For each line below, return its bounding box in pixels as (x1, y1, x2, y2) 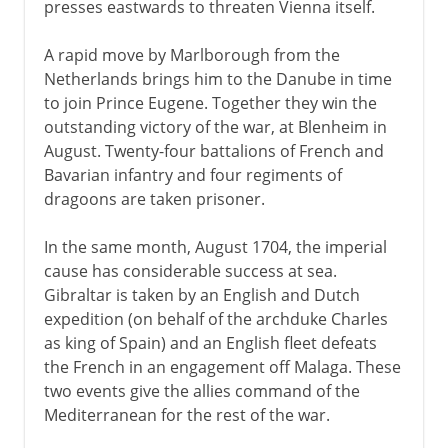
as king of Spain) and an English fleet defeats (43, 331, 377, 354)
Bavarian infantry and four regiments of (43, 163, 342, 186)
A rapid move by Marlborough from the (43, 43, 340, 66)
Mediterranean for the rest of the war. (43, 403, 330, 426)
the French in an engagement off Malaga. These (43, 355, 401, 378)
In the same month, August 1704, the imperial (43, 235, 387, 258)
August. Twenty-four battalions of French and (43, 139, 384, 162)
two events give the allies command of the (43, 379, 360, 402)
